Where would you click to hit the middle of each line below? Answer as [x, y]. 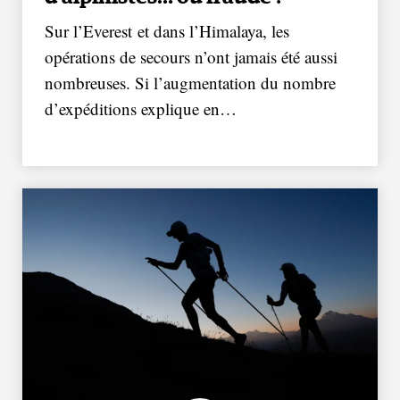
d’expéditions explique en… [141, 108]
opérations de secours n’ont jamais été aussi [191, 56]
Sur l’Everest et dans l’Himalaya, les [167, 30]
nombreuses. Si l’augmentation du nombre [190, 82]
